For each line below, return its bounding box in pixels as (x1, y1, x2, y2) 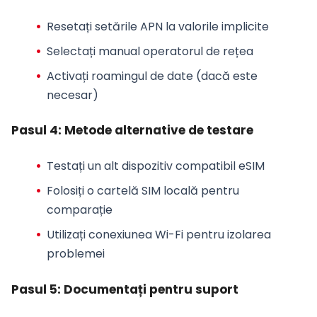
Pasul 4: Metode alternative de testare (11, 122, 253, 139)
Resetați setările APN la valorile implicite (46, 18, 269, 35)
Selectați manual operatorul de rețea (46, 42, 253, 59)
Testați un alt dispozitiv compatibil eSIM (46, 157, 265, 174)
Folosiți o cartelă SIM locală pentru (46, 182, 239, 199)
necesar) (46, 86, 98, 103)
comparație (46, 201, 113, 218)
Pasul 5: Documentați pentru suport (11, 280, 238, 298)
